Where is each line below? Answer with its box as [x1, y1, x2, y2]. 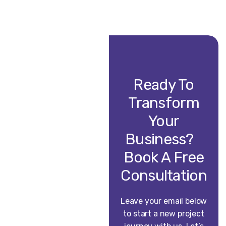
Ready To [133, 76, 194, 94]
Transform [128, 94, 199, 112]
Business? [125, 130, 203, 149]
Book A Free [123, 148, 204, 167]
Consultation [121, 166, 207, 185]
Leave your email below [120, 196, 207, 206]
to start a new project [123, 209, 204, 219]
